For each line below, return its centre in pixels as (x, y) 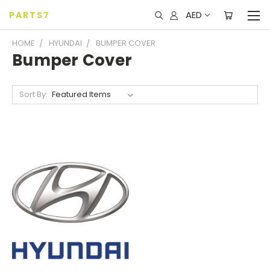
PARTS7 (30, 15)
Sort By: (33, 94)
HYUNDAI (65, 43)
